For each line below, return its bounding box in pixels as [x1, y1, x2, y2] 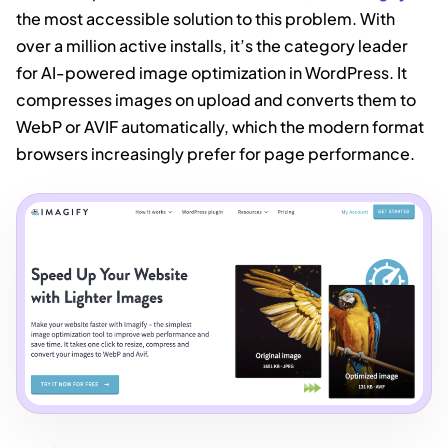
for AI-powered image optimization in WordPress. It [16, 62, 407, 84]
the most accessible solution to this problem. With [16, 8, 395, 30]
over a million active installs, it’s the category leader [16, 35, 408, 57]
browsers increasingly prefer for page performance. [16, 143, 415, 165]
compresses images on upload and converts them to [16, 89, 416, 111]
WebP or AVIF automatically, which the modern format [16, 116, 424, 138]
